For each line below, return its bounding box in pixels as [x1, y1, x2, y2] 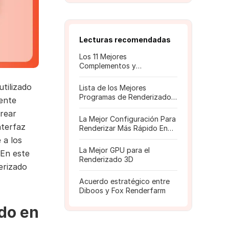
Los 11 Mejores [79, 52, 127, 61]
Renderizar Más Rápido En [79, 124, 168, 132]
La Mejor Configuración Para [79, 114, 176, 123]
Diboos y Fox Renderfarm [79, 186, 166, 195]
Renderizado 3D [79, 155, 133, 164]
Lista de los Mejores [79, 83, 146, 92]
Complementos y [79, 61, 136, 70]
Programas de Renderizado [79, 93, 171, 101]
